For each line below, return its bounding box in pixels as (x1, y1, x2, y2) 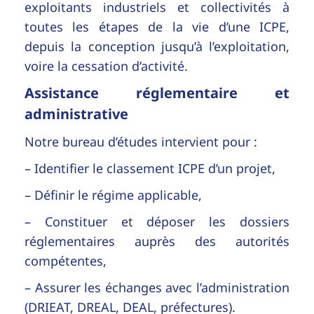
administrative (25, 104, 128, 123)
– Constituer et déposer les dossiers (25, 212, 289, 230)
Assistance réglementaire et (25, 83, 289, 102)
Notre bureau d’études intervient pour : (25, 132, 257, 150)
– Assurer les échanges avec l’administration (25, 278, 289, 296)
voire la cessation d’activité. (25, 57, 188, 74)
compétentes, (25, 252, 107, 269)
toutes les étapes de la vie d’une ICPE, (25, 18, 289, 35)
